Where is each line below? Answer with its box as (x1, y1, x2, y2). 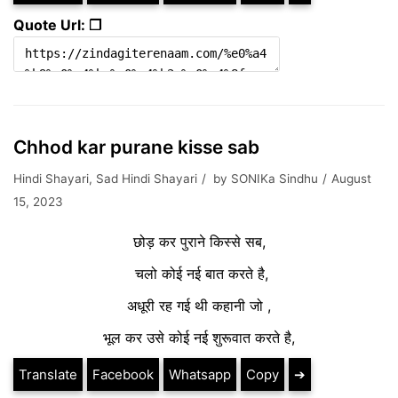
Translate (19, 366, 77, 383)
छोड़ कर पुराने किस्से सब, (132, 233, 266, 251)
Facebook (92, 366, 154, 383)
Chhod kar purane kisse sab (13, 136, 259, 158)
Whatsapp (169, 366, 231, 383)
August (331, 171, 371, 186)
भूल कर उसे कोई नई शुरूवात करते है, (103, 329, 295, 346)
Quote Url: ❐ (13, 16, 101, 34)
